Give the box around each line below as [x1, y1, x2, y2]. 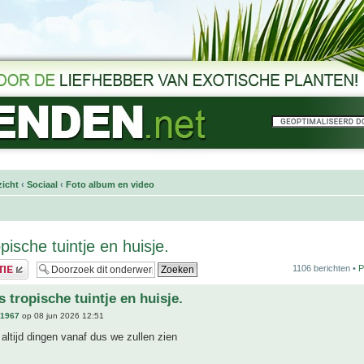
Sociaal [27, 180, 58, 189]
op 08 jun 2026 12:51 [19, 311, 104, 321]
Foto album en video [66, 180, 154, 189]
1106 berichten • [292, 263, 358, 273]
